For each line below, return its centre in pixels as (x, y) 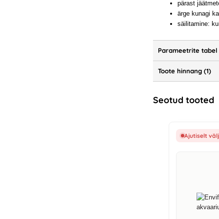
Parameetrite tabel (188, 51)
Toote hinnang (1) (185, 71)
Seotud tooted (184, 100)
